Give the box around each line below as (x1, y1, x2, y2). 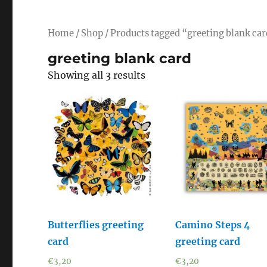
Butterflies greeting (48, 218, 144, 231)
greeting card (175, 235, 241, 247)
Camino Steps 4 (175, 218, 251, 231)
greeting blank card (48, 49, 192, 67)
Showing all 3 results (48, 69, 146, 81)
